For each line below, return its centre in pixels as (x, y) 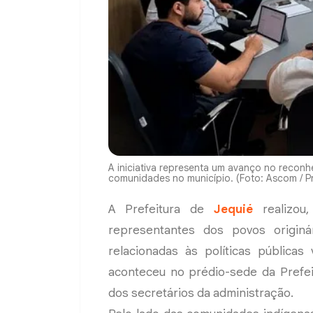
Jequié (233, 209)
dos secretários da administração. (201, 293)
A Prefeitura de (161, 209)
